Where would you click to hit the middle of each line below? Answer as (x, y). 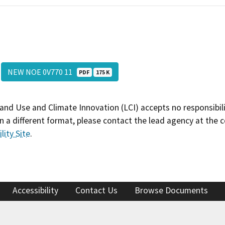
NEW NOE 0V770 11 (42, 72)
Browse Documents (171, 191)
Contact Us (96, 191)
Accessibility (35, 191)
